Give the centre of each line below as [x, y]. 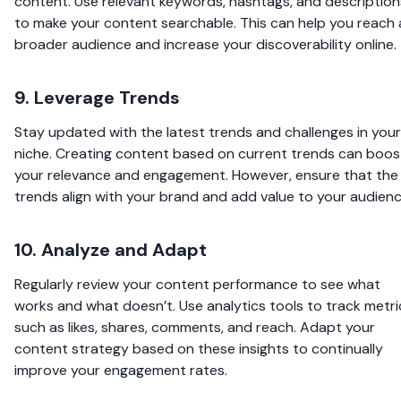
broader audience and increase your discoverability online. [205, 44]
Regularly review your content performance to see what [197, 284]
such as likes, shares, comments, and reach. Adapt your [195, 327]
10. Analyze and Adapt [111, 249]
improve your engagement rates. [121, 370]
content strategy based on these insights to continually [199, 348]
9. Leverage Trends [97, 97]
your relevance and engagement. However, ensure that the [206, 175]
